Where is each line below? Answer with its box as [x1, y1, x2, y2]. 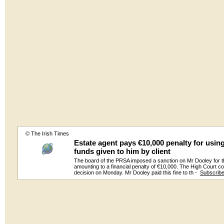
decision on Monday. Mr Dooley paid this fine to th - [74, 169, 200, 175]
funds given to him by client [74, 147, 170, 155]
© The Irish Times [25, 130, 69, 136]
